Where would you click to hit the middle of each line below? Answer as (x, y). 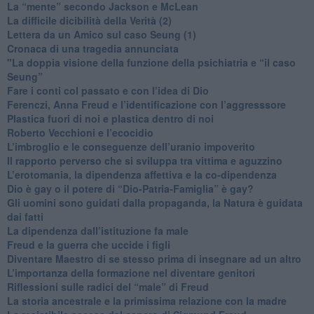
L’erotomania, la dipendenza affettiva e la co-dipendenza (142, 174)
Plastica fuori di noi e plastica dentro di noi (110, 118)
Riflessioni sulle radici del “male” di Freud (108, 286)
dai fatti (25, 216)
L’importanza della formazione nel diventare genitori (131, 272)
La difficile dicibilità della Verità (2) (89, 20)
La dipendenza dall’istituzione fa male (97, 230)
